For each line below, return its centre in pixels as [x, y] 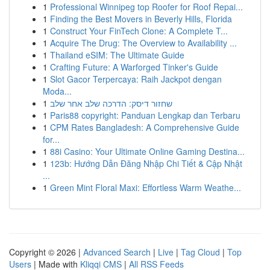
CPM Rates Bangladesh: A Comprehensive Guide [145, 127]
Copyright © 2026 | [46, 252]
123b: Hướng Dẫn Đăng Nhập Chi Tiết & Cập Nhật [146, 163]
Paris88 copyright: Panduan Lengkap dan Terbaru [145, 115]
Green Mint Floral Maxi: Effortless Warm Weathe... [146, 187]
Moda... [57, 91]
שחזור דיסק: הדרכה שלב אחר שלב [111, 103]
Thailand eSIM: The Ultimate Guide [117, 55]
